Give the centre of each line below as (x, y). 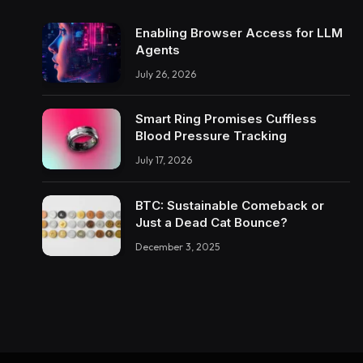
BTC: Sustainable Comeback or (230, 206)
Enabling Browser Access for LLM (239, 32)
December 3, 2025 (177, 247)
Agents (158, 49)
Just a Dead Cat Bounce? (211, 223)
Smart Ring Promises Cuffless (226, 119)
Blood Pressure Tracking (211, 136)
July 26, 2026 (166, 74)
